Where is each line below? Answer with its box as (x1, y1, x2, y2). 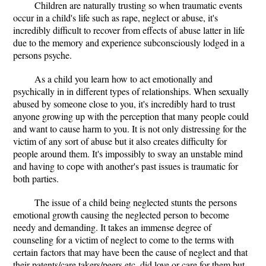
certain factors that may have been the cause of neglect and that (13, 246, 248, 258)
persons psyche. (13, 49, 72, 61)
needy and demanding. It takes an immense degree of (13, 221, 211, 233)
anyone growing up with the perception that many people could (13, 110, 249, 122)
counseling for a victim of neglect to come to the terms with (13, 233, 234, 246)
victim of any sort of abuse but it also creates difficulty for (13, 135, 227, 147)
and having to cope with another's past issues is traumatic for (13, 160, 238, 172)
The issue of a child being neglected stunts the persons (34, 196, 237, 208)
